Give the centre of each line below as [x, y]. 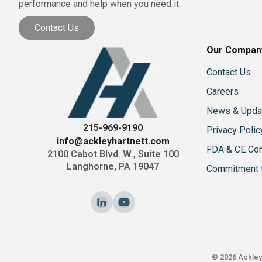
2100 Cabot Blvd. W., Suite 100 [113, 154]
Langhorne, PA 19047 [113, 166]
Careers [222, 92]
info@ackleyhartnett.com [113, 141]
